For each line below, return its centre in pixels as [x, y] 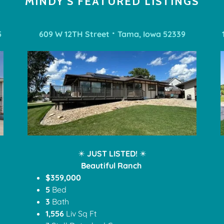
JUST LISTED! [113, 153]
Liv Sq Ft [81, 213]
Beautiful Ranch [111, 165]
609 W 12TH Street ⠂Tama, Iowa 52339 [112, 34]
